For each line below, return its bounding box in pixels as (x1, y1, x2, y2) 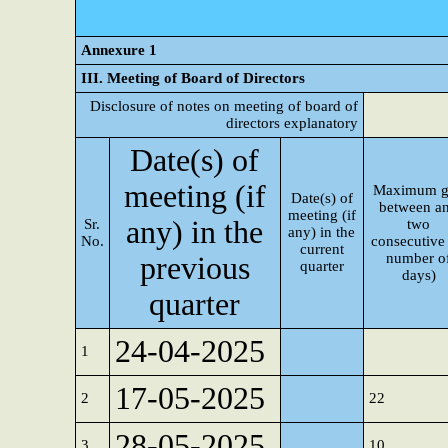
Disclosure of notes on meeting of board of (90, 98, 358, 114)
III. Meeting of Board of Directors (81, 70, 305, 86)
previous (140, 251, 250, 286)
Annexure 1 (81, 42, 157, 58)
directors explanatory (226, 115, 358, 131)
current (300, 241, 344, 257)
